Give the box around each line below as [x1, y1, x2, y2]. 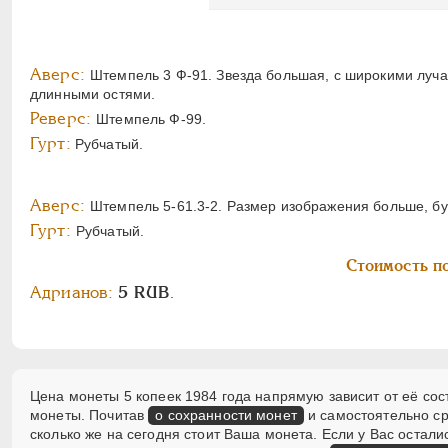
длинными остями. [30, 86, 156, 103]
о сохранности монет [155, 407, 297, 424]
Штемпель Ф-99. [96, 111, 207, 128]
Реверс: [30, 109, 97, 129]
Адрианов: [30, 283, 114, 303]
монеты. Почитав [30, 407, 149, 424]
